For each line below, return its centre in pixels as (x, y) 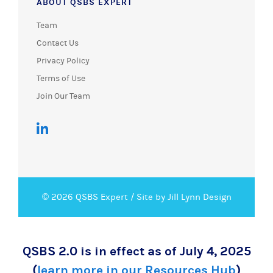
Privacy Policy (63, 61)
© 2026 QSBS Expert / (89, 197)
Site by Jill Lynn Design (184, 197)
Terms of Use (61, 78)
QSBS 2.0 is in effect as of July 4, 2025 (136, 251)
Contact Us (58, 43)
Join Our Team (63, 96)
